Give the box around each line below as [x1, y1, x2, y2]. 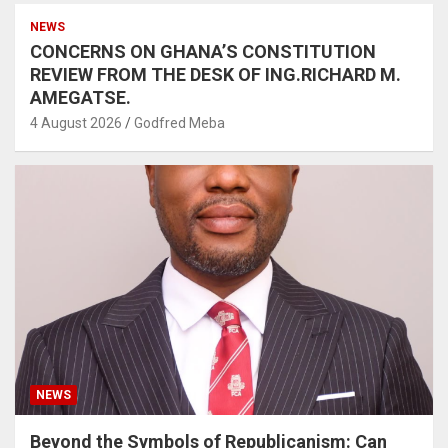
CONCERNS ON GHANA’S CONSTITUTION [30, 40, 376, 62]
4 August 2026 [30, 114, 122, 131]
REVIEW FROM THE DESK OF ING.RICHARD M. [30, 63, 401, 85]
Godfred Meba [134, 114, 225, 131]
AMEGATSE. [30, 86, 131, 108]
